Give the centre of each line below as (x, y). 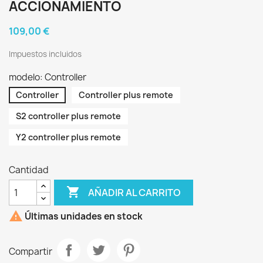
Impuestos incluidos (45, 54)
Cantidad (29, 170)
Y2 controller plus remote (68, 137)
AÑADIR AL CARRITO (135, 192)
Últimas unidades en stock (83, 217)
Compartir (31, 251)
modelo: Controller (48, 77)
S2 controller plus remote (68, 116)
